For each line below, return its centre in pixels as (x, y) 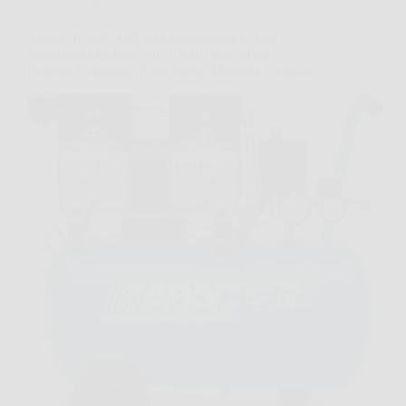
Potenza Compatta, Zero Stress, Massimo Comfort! (173, 71)
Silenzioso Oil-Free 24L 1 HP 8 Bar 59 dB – (155, 54)
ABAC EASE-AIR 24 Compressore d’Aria (152, 38)
